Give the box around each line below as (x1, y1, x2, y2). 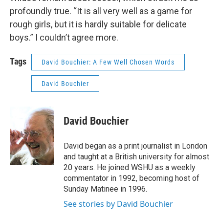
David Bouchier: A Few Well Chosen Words (42, 58, 175, 66)
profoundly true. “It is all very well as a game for (10, 6, 192, 17)
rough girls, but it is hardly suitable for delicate (10, 19, 187, 30)
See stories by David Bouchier (64, 198, 173, 210)
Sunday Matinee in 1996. (64, 184, 147, 194)
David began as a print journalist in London (64, 141, 207, 151)
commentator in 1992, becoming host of (64, 174, 199, 183)
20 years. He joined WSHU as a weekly (64, 163, 196, 173)
